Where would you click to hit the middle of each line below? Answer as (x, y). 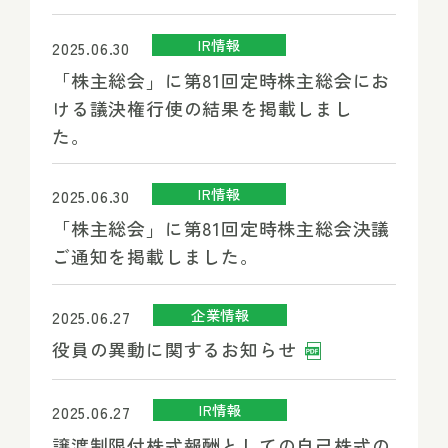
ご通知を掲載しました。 (164, 256)
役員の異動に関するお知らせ (177, 349)
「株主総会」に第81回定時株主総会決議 (221, 228)
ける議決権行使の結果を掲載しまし (202, 107)
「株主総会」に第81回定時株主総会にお (221, 79)
